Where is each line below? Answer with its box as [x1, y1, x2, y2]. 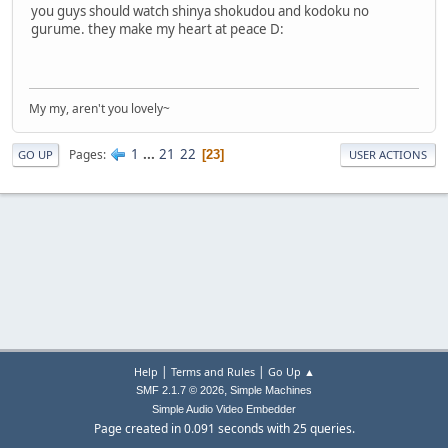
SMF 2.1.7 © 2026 [136, 384, 224, 396]
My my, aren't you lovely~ [29, 100, 170, 118]
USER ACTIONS [349, 147, 427, 163]
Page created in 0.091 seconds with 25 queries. [93, 420, 355, 437]
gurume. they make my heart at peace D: [31, 19, 284, 38]
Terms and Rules [170, 364, 255, 379]
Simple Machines [230, 384, 312, 396]
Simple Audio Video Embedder [152, 403, 296, 415]
